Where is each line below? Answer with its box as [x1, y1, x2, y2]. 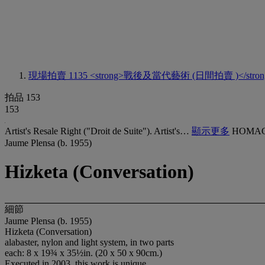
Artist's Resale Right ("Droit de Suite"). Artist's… [5, 126, 192, 136]
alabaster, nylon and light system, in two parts [5, 237, 174, 247]
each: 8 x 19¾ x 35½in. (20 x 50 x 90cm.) [5, 247, 162, 258]
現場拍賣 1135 [28, 70, 90, 80]
